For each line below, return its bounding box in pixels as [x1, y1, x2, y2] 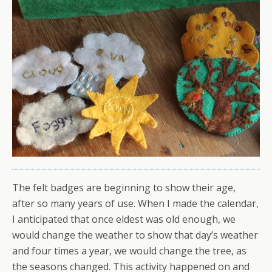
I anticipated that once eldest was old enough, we [12, 212, 236, 226]
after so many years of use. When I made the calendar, [12, 197, 259, 211]
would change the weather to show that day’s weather [12, 228, 258, 242]
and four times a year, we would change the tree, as [12, 244, 246, 258]
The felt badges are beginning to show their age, [12, 181, 236, 195]
